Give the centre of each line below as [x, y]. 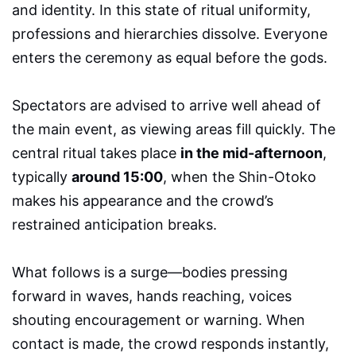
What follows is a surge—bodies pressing [150, 272]
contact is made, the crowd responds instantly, [170, 343]
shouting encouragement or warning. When [159, 319]
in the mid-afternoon [252, 153]
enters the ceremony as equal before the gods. [170, 57]
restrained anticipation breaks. [114, 224]
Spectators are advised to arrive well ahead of [166, 105]
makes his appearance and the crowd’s [143, 200]
